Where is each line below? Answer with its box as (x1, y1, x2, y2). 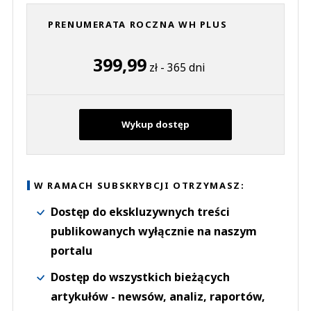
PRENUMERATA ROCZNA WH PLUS (48, 18, 228, 31)
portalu (51, 243, 92, 259)
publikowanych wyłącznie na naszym (51, 224, 257, 239)
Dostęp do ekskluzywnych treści (51, 204, 230, 220)
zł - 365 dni (146, 60, 205, 76)
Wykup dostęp (121, 118, 190, 131)
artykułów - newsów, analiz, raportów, (51, 289, 265, 305)
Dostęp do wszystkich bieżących (51, 269, 230, 285)
